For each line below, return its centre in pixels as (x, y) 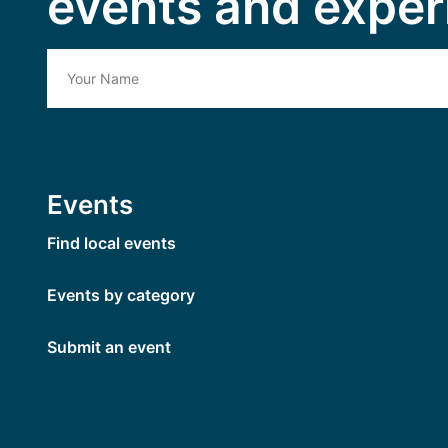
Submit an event (109, 347)
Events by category (121, 295)
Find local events (111, 243)
